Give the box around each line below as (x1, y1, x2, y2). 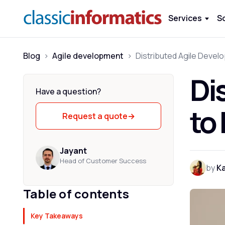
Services (168, 13, 202, 24)
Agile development (52, 50, 124, 61)
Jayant (60, 145, 87, 156)
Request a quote (62, 110, 128, 122)
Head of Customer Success (60, 156, 146, 165)
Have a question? (36, 86, 101, 97)
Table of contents (23, 185, 130, 202)
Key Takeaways (31, 211, 83, 220)
